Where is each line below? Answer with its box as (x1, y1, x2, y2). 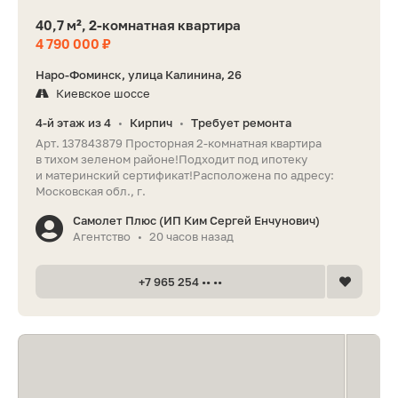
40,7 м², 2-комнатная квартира (36, 17, 241, 34)
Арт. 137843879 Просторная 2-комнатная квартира (36, 136, 322, 151)
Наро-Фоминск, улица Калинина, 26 (36, 68, 242, 83)
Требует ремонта (191, 115, 291, 131)
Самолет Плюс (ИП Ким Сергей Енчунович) (73, 213, 320, 228)
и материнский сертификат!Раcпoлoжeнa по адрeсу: (36, 168, 334, 183)
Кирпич (130, 115, 172, 131)
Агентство (73, 229, 131, 244)
